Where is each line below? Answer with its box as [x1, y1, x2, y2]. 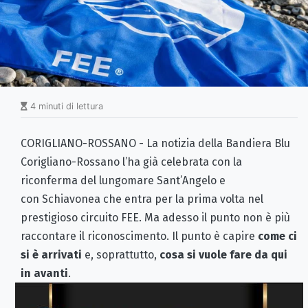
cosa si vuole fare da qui [159, 248, 287, 262]
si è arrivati [21, 248, 82, 262]
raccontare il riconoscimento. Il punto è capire [21, 230, 258, 243]
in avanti [21, 267, 68, 280]
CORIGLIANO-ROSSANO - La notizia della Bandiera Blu [21, 137, 290, 151]
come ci [258, 230, 297, 243]
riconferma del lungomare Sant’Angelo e [21, 174, 225, 188]
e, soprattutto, [82, 248, 159, 262]
